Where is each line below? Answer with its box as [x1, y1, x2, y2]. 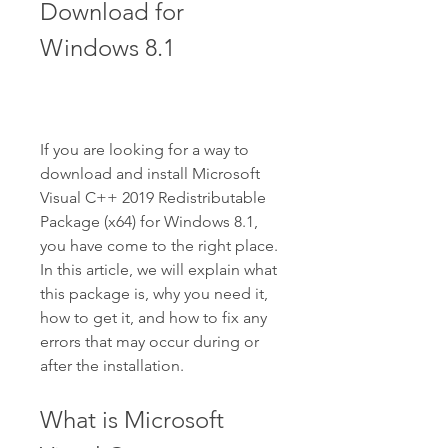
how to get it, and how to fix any [40, 308, 267, 327]
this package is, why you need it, [40, 284, 268, 303]
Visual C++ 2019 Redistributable [40, 188, 266, 207]
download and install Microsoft [40, 164, 260, 183]
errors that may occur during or [40, 332, 259, 351]
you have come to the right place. [40, 236, 278, 255]
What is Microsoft [40, 405, 224, 434]
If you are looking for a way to [40, 140, 249, 159]
